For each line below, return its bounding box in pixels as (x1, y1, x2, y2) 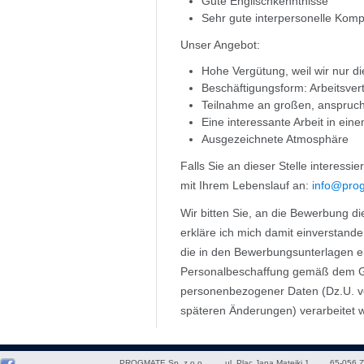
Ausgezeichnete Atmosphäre (201, 132, 349, 145)
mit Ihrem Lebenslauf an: (180, 179, 312, 192)
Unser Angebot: (180, 38, 260, 51)
